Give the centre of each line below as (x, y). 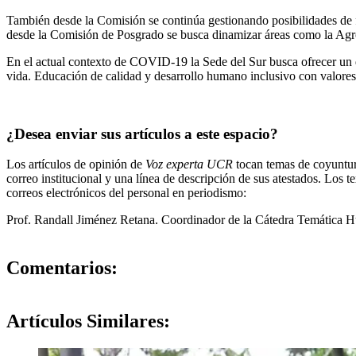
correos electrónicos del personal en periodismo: (128, 193)
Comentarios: (62, 268)
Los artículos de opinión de (76, 164)
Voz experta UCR (189, 164)
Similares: (126, 321)
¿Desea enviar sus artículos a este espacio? (142, 133)
